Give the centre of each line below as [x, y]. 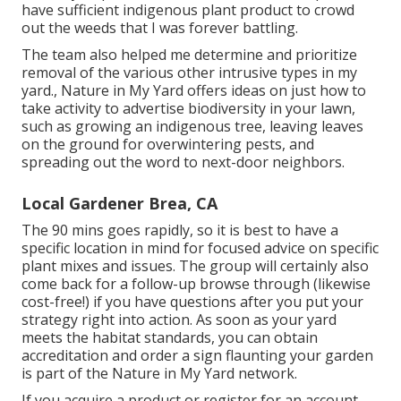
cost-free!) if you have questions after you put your [192, 302]
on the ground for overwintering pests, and [168, 145]
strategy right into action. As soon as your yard [179, 320]
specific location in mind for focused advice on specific [200, 248]
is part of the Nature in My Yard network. [159, 374]
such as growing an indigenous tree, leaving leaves [192, 127]
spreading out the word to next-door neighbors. [183, 162]
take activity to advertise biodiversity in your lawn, [188, 109]
